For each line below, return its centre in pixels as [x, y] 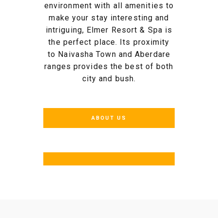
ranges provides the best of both [109, 67]
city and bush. [109, 79]
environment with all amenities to [109, 6]
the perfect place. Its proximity [109, 42]
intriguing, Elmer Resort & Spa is [109, 30]
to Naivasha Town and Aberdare [109, 54]
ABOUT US [109, 118]
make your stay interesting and [109, 18]
